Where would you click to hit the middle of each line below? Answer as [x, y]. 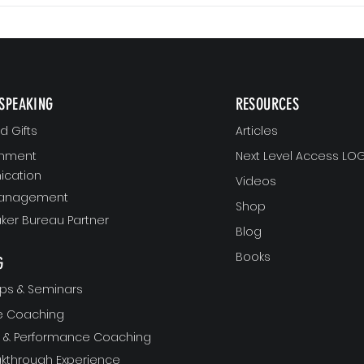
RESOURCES [267, 104]
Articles [256, 131]
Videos [256, 182]
